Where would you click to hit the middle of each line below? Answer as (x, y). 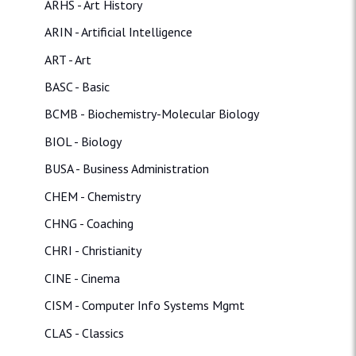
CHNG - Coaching (89, 223)
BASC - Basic (77, 87)
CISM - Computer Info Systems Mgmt (145, 306)
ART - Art (68, 59)
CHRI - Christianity (93, 251)
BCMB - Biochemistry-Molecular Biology (152, 114)
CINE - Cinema (82, 278)
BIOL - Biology (83, 141)
